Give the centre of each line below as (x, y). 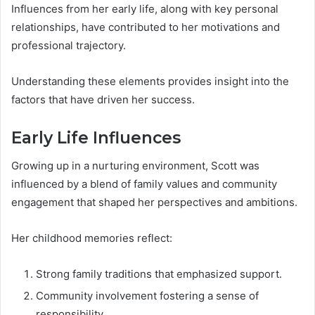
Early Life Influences (96, 137)
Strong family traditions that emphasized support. (159, 274)
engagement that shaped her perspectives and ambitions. (154, 202)
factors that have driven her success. (103, 99)
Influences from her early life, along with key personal (145, 8)
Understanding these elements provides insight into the (150, 81)
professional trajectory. (69, 45)
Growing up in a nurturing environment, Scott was (135, 166)
